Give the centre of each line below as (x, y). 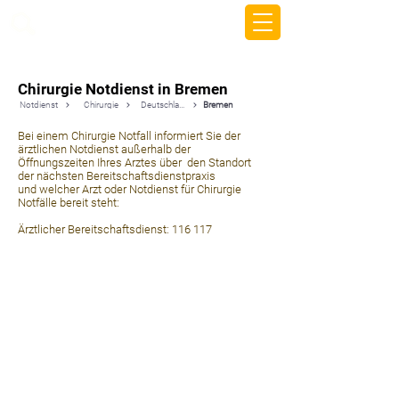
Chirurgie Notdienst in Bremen (123, 89)
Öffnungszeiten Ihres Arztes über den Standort (134, 163)
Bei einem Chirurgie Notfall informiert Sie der (129, 136)
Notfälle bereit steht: (69, 203)
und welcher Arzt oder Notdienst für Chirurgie (130, 189)
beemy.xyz (80, 22)
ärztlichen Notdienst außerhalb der (104, 149)
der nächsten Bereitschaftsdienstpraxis (117, 176)
